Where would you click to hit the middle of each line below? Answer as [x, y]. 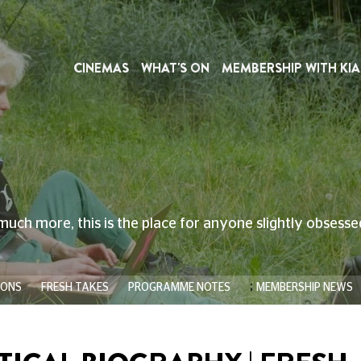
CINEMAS [101, 68]
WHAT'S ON [175, 68]
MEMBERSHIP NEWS [304, 288]
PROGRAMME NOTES [179, 288]
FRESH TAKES [75, 288]
